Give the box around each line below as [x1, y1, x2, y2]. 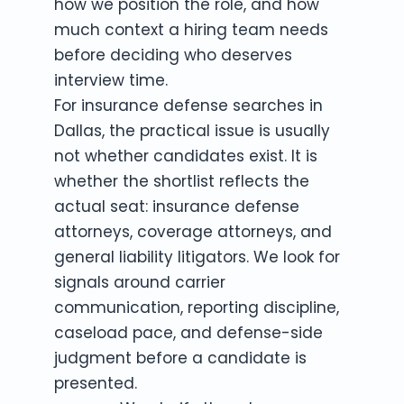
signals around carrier [54, 271, 225, 293]
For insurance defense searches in [54, 95, 323, 116]
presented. [54, 372, 137, 394]
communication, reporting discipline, [54, 297, 339, 318]
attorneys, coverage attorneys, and [54, 221, 332, 243]
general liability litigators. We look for [54, 246, 340, 268]
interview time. [54, 69, 168, 91]
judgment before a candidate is [54, 347, 307, 369]
